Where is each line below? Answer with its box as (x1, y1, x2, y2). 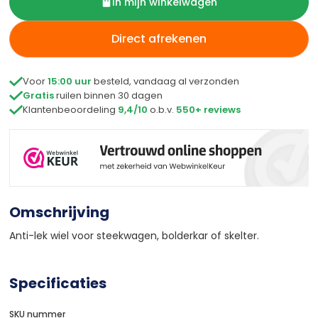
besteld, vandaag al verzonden (92, 74, 239, 88)
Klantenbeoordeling (23, 102, 118, 116)
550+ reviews (176, 102, 241, 116)
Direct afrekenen (111, 30, 207, 47)
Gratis (23, 88, 54, 102)
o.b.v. (148, 102, 176, 116)
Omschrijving (9, 202, 109, 222)
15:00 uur (48, 74, 92, 88)
